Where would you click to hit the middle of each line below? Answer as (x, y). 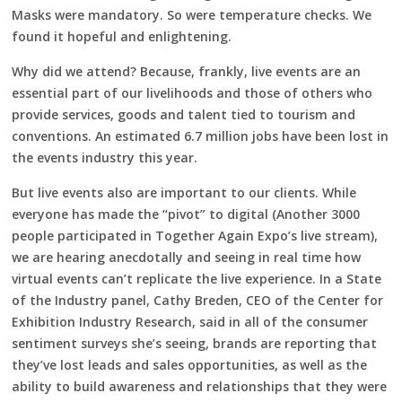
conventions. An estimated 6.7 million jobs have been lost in (201, 135)
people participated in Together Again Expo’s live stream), (195, 235)
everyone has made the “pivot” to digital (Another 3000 (186, 214)
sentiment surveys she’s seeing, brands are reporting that (195, 343)
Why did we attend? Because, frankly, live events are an (187, 71)
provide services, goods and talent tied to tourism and (184, 114)
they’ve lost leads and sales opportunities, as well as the (190, 364)
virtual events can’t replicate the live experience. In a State (197, 278)
